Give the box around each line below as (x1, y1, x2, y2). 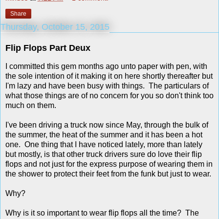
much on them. (5, 101, 56, 110)
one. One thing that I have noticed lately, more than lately (5, 140, 202, 149)
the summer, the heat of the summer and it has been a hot (5, 131, 202, 139)
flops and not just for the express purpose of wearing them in (5, 160, 213, 169)
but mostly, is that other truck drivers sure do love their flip (5, 150, 202, 159)
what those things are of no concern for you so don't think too (5, 91, 214, 100)
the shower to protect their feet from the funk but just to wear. (5, 170, 211, 178)
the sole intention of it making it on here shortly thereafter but (5, 72, 213, 81)
